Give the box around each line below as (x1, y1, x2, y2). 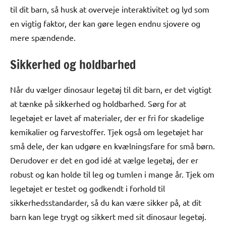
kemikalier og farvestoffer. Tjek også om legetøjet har (10, 127, 203, 137)
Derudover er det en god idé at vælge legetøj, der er (10, 155, 198, 165)
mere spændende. (10, 32, 76, 43)
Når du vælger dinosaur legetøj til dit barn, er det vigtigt (10, 84, 211, 95)
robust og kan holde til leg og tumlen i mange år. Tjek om (10, 169, 214, 180)
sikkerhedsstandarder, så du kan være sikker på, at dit (10, 197, 201, 208)
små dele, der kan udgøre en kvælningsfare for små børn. (10, 141, 215, 151)
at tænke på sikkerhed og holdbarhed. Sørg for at (10, 98, 186, 109)
